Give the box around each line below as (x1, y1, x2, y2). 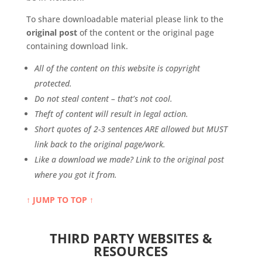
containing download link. (26, 40, 128, 51)
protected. (34, 77, 74, 89)
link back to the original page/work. (34, 138, 166, 150)
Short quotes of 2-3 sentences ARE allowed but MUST (34, 123, 227, 135)
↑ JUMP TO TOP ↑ (26, 194, 94, 205)
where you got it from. (34, 168, 119, 180)
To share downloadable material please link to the (26, 13, 223, 25)
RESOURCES (94, 242, 168, 260)
